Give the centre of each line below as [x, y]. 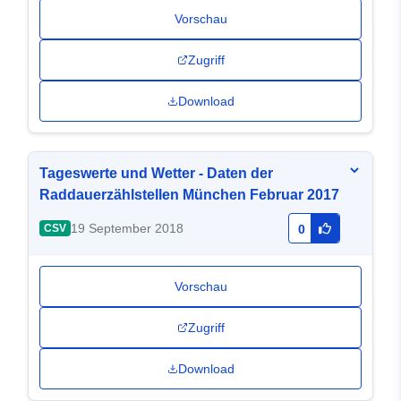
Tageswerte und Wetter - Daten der [156, 174]
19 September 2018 [127, 229]
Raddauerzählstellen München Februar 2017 [189, 195]
